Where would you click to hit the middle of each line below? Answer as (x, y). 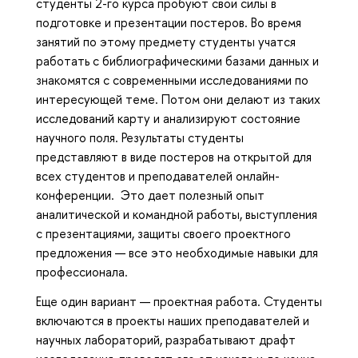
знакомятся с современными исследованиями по (172, 80)
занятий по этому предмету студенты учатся (166, 42)
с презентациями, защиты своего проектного (163, 234)
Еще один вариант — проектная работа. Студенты (179, 302)
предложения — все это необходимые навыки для (177, 253)
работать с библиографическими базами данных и (177, 61)
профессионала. (82, 272)
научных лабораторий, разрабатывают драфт (166, 340)
